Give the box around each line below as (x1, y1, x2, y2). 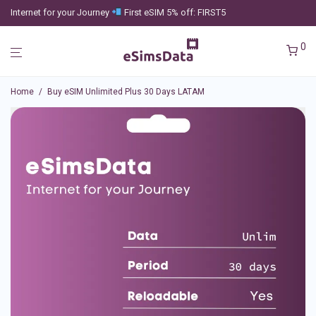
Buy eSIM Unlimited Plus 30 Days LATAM (47, 87, 205, 97)
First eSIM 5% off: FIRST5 (121, 7, 226, 18)
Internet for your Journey (11, 7, 111, 18)
